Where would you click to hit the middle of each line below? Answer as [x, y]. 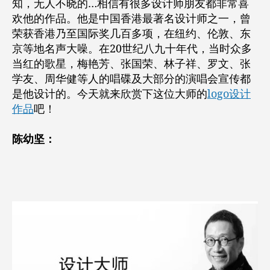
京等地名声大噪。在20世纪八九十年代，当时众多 [132, 49]
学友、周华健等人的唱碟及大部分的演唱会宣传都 [131, 79]
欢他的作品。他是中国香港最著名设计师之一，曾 [131, 19]
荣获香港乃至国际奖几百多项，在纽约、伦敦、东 [131, 34]
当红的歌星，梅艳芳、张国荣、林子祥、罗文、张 [131, 64]
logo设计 [229, 94]
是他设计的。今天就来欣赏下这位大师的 [110, 94]
